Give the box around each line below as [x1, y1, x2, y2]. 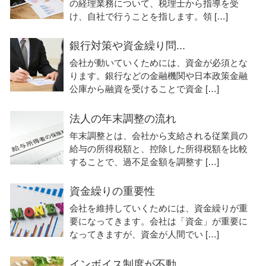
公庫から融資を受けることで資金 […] [69, 84, 219, 94]
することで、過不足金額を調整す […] [69, 156, 219, 167]
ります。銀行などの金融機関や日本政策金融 [69, 71, 248, 81]
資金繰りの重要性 [69, 185, 155, 198]
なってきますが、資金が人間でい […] [69, 229, 219, 240]
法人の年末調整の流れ [69, 112, 176, 125]
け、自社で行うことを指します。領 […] [69, 11, 228, 21]
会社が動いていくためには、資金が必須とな [69, 58, 248, 68]
